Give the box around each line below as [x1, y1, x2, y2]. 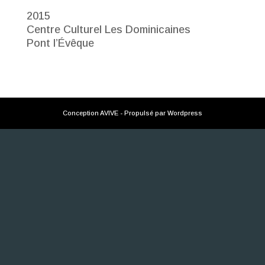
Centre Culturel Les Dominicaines [26, 23, 190, 35]
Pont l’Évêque [26, 37, 94, 49]
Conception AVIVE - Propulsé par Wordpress [62, 109, 202, 117]
